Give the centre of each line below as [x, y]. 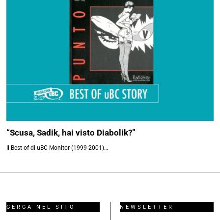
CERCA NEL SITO [41, 207]
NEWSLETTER [147, 207]
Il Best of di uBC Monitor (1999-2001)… [57, 148]
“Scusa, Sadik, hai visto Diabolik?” [71, 133]
